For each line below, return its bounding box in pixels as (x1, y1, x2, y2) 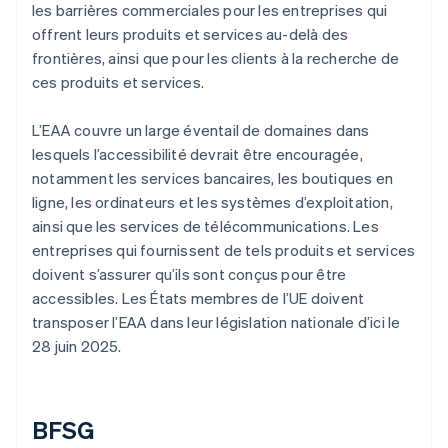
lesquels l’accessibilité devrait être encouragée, (32, 144, 363, 165)
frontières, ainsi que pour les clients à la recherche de (32, 48, 400, 69)
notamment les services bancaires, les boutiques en (32, 168, 394, 189)
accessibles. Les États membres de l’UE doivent (32, 288, 365, 309)
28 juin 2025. (32, 336, 122, 357)
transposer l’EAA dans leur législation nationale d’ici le (32, 312, 401, 333)
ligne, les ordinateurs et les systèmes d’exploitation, (32, 192, 393, 213)
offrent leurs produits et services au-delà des (32, 24, 349, 45)
